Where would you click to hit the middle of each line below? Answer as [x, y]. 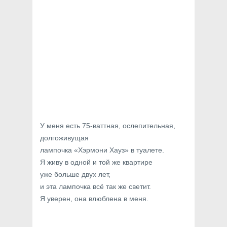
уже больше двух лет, [75, 174]
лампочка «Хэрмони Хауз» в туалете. [102, 150]
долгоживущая [64, 138]
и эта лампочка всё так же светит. [96, 186]
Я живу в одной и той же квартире [96, 162]
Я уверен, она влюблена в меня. [94, 199]
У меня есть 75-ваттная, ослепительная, [108, 126]
